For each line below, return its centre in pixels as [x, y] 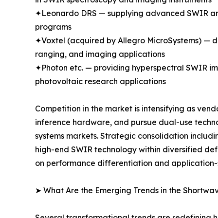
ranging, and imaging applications [100, 54]
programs [53, 27]
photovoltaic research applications [100, 81]
